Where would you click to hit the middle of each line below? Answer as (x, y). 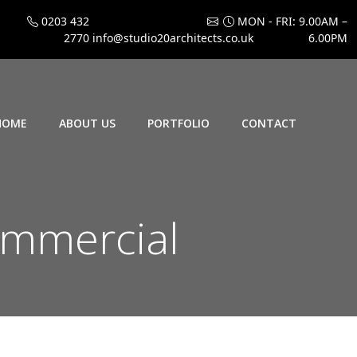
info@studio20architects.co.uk (171, 38)
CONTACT (269, 123)
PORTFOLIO (178, 123)
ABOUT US (87, 123)
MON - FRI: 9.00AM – (291, 21)
